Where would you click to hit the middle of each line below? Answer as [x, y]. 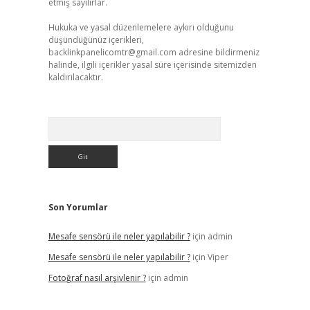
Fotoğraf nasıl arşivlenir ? [97, 278]
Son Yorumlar [78, 207]
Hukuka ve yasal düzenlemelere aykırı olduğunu [141, 27]
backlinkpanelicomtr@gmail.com [112, 52]
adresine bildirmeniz [218, 52]
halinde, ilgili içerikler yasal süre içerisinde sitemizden [152, 65]
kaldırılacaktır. [75, 77]
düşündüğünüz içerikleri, [96, 40]
